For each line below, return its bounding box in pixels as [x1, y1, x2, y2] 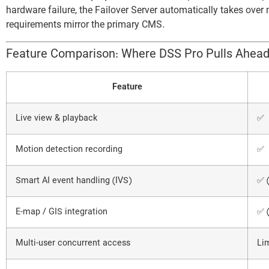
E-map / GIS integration [16, 206, 107, 218]
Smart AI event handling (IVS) [16, 175, 131, 187]
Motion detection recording [16, 144, 122, 156]
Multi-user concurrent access [16, 237, 130, 249]
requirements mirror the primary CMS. [6, 19, 165, 32]
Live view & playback [16, 112, 97, 124]
